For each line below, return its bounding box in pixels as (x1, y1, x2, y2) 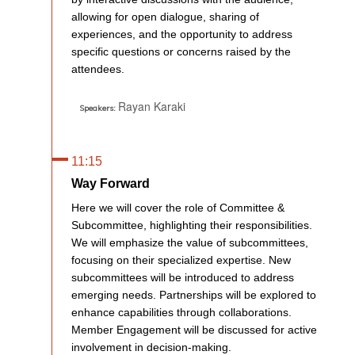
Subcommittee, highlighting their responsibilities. (71, 218, 312, 231)
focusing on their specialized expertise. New (71, 253, 291, 266)
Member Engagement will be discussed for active (71, 323, 317, 336)
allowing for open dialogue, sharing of (71, 10, 259, 23)
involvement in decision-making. (71, 340, 231, 353)
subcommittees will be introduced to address (71, 270, 294, 284)
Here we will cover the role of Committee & (71, 200, 284, 214)
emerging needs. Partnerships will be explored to (71, 288, 316, 301)
